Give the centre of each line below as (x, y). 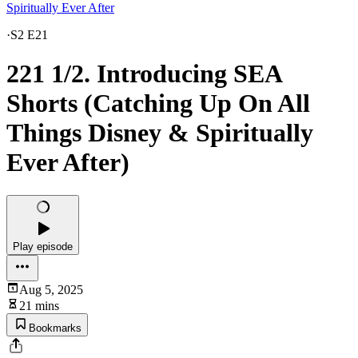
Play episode (43, 246)
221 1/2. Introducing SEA (144, 74)
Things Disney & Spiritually (160, 133)
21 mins (39, 305)
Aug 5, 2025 (51, 289)
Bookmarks (55, 328)
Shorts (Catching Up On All (158, 103)
